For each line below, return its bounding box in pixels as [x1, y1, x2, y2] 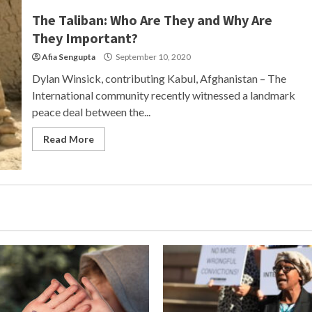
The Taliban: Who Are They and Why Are [31, 11, 272, 29]
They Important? [31, 29, 138, 47]
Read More [42, 133, 94, 145]
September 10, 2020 [114, 52, 191, 62]
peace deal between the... [31, 105, 150, 118]
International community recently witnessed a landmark [31, 88, 295, 102]
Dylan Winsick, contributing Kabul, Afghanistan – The [31, 72, 286, 85]
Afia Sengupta [41, 52, 95, 62]
